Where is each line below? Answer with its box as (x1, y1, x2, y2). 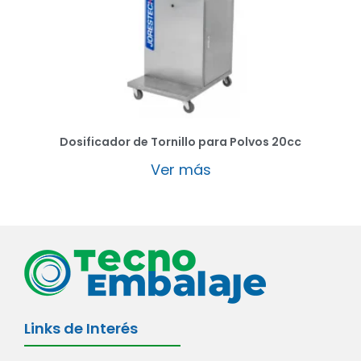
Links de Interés (24, 317, 138, 338)
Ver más (150, 159, 211, 180)
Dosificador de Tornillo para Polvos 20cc (60, 133, 301, 150)
